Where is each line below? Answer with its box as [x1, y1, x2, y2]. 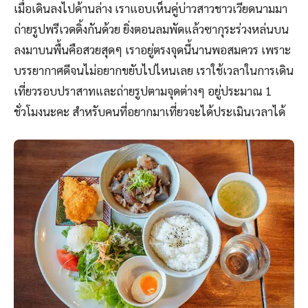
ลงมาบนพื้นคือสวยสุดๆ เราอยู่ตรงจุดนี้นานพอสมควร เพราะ [14, 42, 291, 58]
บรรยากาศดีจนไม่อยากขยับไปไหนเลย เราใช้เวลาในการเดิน [14, 63, 294, 78]
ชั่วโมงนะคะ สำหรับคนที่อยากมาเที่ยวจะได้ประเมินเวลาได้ [14, 104, 288, 120]
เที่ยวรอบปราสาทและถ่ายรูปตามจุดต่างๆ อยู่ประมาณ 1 [14, 83, 272, 99]
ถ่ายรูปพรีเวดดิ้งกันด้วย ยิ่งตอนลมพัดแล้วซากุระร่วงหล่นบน [14, 21, 289, 37]
